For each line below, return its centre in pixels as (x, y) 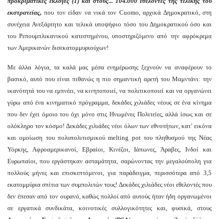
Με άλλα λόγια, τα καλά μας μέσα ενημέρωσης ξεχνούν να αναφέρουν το (109, 67)
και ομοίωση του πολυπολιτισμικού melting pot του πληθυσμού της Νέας (109, 138)
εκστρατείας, (24, 13)
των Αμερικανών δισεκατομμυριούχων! (58, 48)
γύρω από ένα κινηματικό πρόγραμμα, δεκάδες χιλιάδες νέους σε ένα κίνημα (109, 103)
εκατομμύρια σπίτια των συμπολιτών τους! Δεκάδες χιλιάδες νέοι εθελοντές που (109, 185)
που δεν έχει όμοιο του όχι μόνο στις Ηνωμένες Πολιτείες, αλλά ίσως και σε (109, 114)
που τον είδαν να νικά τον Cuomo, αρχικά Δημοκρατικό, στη (127, 13)
